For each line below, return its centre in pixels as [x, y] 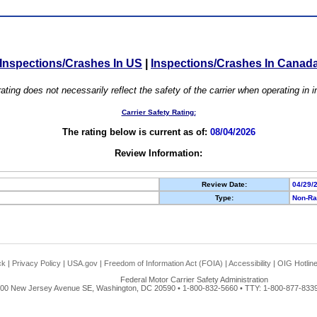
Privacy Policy [36, 263]
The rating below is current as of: [136, 132]
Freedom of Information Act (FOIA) [163, 263]
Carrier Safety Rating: [158, 113]
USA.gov [82, 263]
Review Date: [224, 185]
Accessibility [250, 263]
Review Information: [158, 154]
